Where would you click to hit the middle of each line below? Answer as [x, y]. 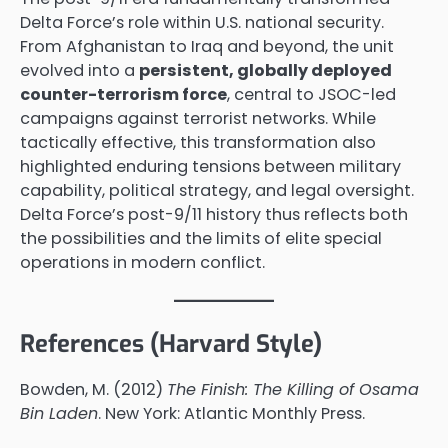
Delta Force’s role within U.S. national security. [202, 22]
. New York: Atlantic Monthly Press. [231, 413]
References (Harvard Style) [171, 343]
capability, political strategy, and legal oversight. [217, 190]
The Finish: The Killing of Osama [293, 389]
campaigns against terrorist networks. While [198, 118]
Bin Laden [59, 413]
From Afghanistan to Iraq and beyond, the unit [207, 46]
